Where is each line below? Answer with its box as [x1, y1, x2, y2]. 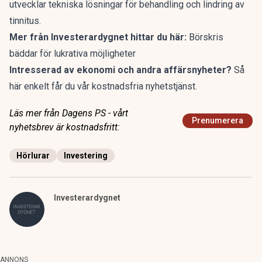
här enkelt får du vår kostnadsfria [9, 81, 143, 92]
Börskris [189, 32, 223, 43]
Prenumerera [192, 116, 243, 126]
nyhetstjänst [146, 81, 195, 92]
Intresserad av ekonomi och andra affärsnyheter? [9, 64, 232, 76]
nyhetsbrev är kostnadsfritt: [9, 122, 120, 133]
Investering [64, 151, 108, 161]
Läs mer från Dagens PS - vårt [9, 108, 128, 119]
